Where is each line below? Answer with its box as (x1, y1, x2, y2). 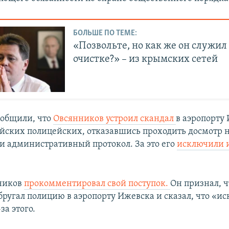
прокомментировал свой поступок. (24, 179, 171, 189)
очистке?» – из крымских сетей (73, 54, 218, 65)
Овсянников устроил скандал (53, 114, 176, 124)
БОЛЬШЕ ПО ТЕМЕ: (73, 29, 138, 38)
